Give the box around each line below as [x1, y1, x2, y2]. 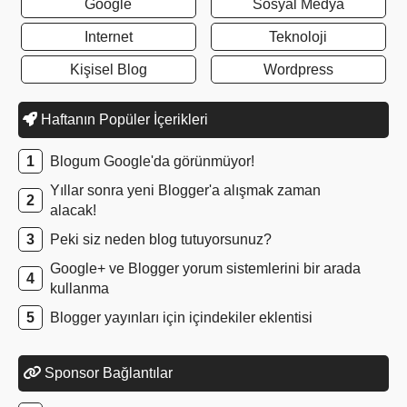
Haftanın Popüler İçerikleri [37, 112, 208, 128]
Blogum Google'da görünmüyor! [50, 154, 254, 170]
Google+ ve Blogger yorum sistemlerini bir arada [50, 261, 361, 277]
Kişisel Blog [69, 62, 147, 78]
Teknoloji [269, 29, 327, 45]
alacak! [50, 203, 96, 219]
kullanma [50, 281, 109, 297]
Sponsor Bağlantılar [41, 365, 173, 382]
